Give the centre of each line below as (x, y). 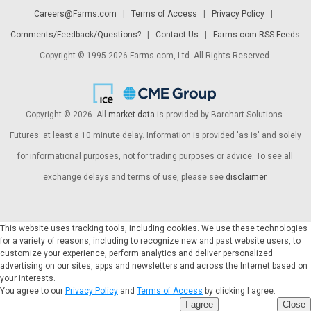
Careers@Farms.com (75, 14)
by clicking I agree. (239, 291)
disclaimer (245, 177)
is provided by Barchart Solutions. (220, 115)
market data (132, 115)
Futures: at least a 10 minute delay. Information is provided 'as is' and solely (155, 135)
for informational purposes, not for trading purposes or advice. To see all (155, 156)
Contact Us (177, 35)
